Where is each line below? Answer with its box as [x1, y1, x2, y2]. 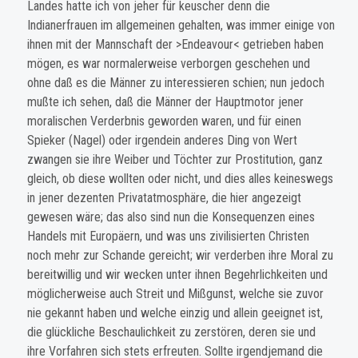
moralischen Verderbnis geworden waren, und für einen [27, 113, 302, 129]
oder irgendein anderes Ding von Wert [109, 133, 298, 149]
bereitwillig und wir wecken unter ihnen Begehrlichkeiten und [27, 267, 328, 283]
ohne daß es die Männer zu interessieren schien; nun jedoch [27, 75, 325, 91]
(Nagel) [69, 133, 109, 149]
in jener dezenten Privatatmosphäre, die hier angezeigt [27, 190, 302, 206]
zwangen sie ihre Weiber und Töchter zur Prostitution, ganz [27, 152, 324, 168]
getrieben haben [240, 37, 324, 53]
